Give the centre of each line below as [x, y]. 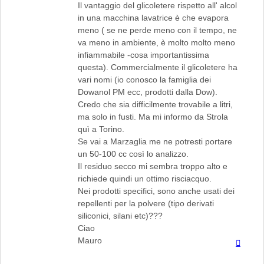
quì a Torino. [101, 129]
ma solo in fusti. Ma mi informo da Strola [153, 116]
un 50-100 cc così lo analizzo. [133, 154]
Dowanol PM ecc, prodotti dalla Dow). [148, 92]
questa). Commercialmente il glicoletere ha [158, 67]
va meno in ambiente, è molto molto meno [156, 42]
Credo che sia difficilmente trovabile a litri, [155, 104]
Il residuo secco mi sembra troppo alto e [153, 166]
